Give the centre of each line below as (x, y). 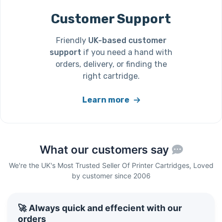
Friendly (72, 40)
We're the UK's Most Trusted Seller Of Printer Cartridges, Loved (111, 165)
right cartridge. (111, 76)
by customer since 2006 (111, 175)
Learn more (106, 100)
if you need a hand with (127, 52)
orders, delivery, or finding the (111, 64)
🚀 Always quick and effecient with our (100, 208)
